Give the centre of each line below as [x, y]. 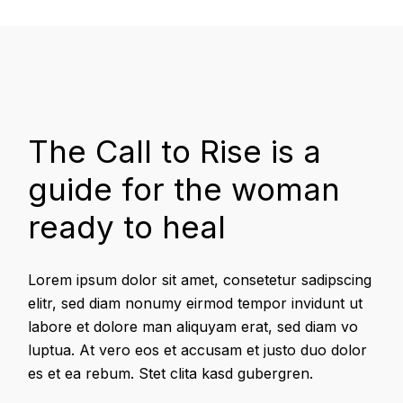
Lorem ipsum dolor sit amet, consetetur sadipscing [200, 280]
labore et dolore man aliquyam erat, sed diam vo [193, 327]
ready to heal [127, 227]
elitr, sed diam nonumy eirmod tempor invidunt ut [196, 304]
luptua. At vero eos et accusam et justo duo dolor [198, 350]
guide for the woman [184, 189]
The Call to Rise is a [175, 152]
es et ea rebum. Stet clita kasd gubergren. [171, 374]
